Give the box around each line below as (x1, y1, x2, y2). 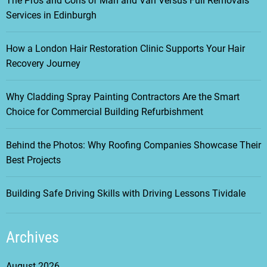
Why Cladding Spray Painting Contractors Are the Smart (6, 91, 240, 103)
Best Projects (6, 154, 61, 166)
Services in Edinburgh (6, 10, 97, 21)
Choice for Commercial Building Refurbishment (6, 106, 203, 118)
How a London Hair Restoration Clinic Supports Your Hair (6, 43, 245, 55)
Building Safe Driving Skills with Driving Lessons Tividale (6, 188, 246, 200)
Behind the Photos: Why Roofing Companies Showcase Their (6, 139, 261, 151)
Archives (6, 228, 59, 247)
